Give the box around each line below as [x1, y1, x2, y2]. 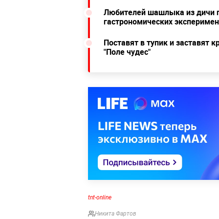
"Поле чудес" [104, 46, 151, 58]
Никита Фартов [95, 210, 136, 218]
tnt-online [88, 194, 111, 201]
